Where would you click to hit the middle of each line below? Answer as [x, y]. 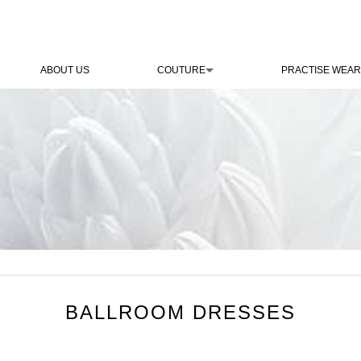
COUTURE [181, 70]
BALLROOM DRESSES [180, 312]
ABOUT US [65, 70]
